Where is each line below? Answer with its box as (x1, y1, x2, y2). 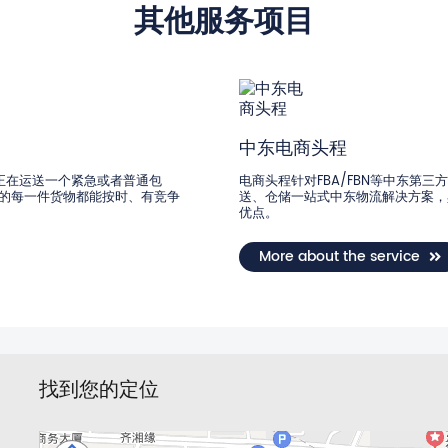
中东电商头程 (239, 133, 347, 164)
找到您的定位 (39, 374, 160, 407)
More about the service (259, 244, 420, 268)
